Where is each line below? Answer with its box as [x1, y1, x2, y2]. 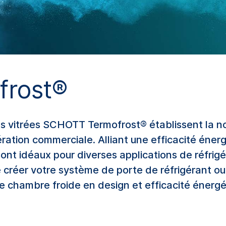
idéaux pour [17, 149, 77, 161]
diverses [77, 149, 117, 161]
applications [120, 149, 177, 161]
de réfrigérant [145, 164, 211, 177]
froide [52, 179, 81, 192]
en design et [83, 179, 145, 192]
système [59, 164, 99, 177]
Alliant [98, 134, 128, 146]
